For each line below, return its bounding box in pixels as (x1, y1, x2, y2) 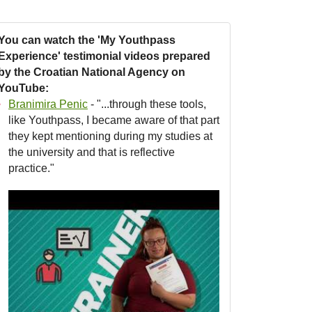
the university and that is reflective (8, 146, 175, 158)
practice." (8, 162, 54, 174)
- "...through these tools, (88, 97, 206, 110)
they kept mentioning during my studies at (8, 130, 212, 142)
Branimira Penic (8, 97, 88, 110)
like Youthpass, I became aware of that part (8, 114, 219, 126)
